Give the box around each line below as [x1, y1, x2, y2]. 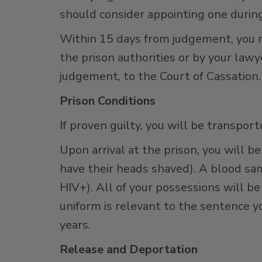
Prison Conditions [60, 93, 156, 109]
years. [60, 217, 91, 233]
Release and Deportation [60, 242, 198, 257]
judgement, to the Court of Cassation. [60, 68, 261, 84]
